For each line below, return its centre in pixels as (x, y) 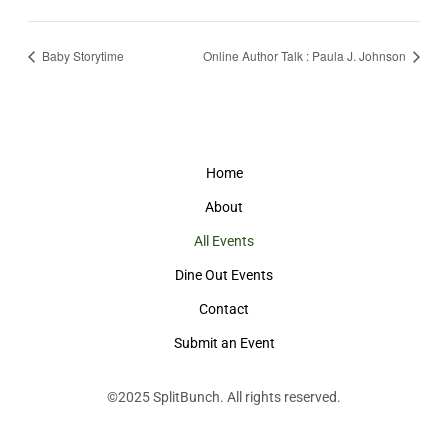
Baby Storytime (81, 55)
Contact (224, 308)
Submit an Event (224, 342)
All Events (224, 240)
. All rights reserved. (280, 396)
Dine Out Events (224, 274)
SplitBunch (186, 396)
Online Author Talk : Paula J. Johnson (306, 55)
